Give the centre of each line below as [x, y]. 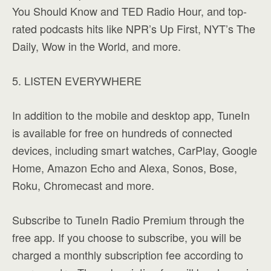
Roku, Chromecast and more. [83, 185]
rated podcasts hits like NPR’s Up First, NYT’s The [134, 28]
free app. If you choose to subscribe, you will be [127, 237]
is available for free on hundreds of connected [122, 132]
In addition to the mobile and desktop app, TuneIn [131, 115]
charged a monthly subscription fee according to [128, 255]
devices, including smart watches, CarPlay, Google [135, 150]
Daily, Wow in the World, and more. [96, 46]
